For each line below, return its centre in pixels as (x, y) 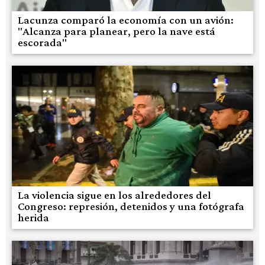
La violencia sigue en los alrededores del (114, 195)
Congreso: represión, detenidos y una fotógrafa (131, 206)
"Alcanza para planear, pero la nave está (117, 31)
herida (33, 217)
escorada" (42, 42)
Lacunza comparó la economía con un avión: (126, 20)
